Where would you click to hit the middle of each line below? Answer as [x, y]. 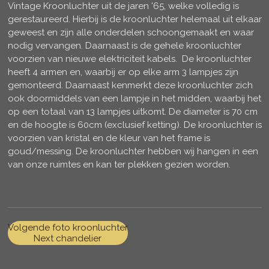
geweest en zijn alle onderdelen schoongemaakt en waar [131, 33]
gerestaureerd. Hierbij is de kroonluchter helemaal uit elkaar [134, 20]
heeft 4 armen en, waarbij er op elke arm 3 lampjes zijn [123, 72]
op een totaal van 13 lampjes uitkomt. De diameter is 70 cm [132, 112]
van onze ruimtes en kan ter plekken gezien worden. [120, 165]
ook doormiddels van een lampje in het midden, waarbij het [134, 99]
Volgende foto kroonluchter [68, 228]
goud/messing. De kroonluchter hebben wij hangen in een [133, 152]
